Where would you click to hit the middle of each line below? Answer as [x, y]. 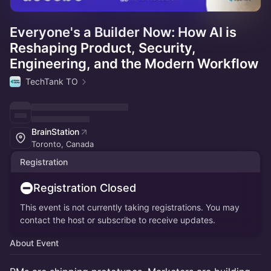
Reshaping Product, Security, [103, 48]
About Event [34, 243]
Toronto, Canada [63, 144]
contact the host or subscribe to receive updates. [118, 220]
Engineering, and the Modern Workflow [134, 64]
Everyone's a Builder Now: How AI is [123, 32]
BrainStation [55, 132]
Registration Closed [85, 188]
